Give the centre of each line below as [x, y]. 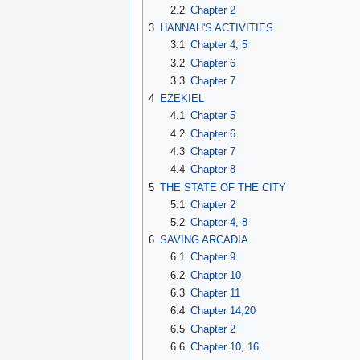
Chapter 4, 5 [219, 45]
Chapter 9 [213, 257]
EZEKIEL [182, 99]
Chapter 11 [215, 293]
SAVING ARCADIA [204, 240]
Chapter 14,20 [223, 311]
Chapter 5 [213, 116]
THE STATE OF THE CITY [223, 187]
